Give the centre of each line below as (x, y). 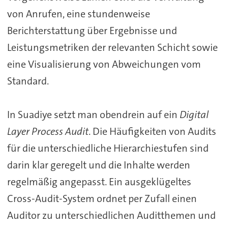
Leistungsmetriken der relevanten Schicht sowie (112, 48)
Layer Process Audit (48, 132)
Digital (194, 115)
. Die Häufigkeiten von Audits (152, 132)
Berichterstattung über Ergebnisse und (92, 31)
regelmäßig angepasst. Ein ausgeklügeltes (99, 182)
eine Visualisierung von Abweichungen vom (104, 64)
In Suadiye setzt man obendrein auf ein (93, 115)
